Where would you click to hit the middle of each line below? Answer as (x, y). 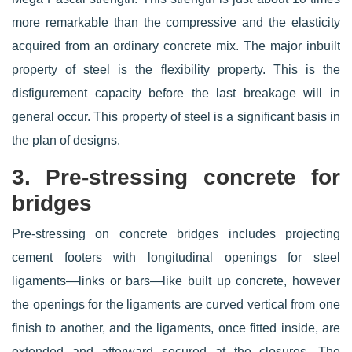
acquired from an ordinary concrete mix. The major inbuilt (176, 46)
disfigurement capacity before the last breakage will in (176, 93)
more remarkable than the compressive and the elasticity (176, 22)
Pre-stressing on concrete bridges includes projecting (176, 234)
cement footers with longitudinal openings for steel (176, 257)
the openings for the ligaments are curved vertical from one (176, 304)
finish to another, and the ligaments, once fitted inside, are (176, 328)
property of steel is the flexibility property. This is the (176, 70)
